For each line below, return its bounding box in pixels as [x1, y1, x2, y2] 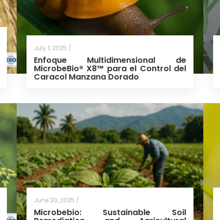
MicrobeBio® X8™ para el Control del [33, 63, 186, 75]
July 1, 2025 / [33, 44, 71, 53]
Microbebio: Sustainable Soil [33, 206, 186, 218]
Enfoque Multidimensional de [33, 55, 186, 66]
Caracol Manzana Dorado [33, 71, 139, 83]
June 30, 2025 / [33, 195, 79, 204]
